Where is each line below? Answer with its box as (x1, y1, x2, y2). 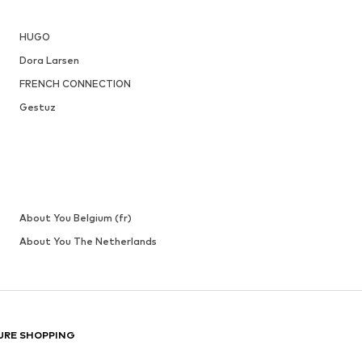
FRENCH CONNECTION (19, 77, 131, 90)
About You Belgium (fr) (19, 211, 132, 224)
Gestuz (19, 100, 56, 113)
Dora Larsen (19, 53, 79, 66)
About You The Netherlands (19, 234, 157, 247)
